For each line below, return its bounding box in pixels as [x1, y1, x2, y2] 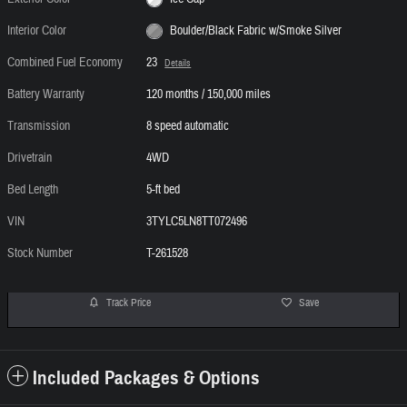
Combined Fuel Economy [7, 55, 123, 72]
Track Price [105, 294, 151, 310]
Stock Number [7, 245, 73, 263]
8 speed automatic [146, 118, 230, 135]
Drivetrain [7, 150, 52, 167]
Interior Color [7, 23, 66, 40]
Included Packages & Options [33, 366, 260, 391]
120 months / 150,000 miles [146, 86, 272, 104]
